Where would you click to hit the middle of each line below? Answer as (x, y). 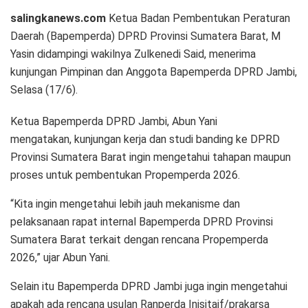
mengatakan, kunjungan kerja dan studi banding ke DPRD (145, 139)
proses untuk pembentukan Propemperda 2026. (125, 175)
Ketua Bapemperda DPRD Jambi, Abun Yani (114, 121)
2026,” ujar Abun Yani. (60, 257)
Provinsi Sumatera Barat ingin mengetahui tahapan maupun (151, 157)
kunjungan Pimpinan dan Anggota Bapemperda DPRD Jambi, (154, 71)
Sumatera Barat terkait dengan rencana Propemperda (139, 239)
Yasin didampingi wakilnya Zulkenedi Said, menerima (133, 54)
